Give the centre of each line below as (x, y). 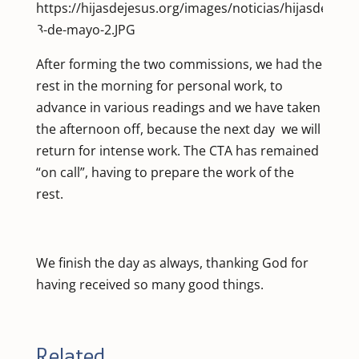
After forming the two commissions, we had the (179, 64)
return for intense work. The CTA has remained (177, 150)
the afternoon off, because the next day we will (178, 129)
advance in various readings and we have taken (178, 107)
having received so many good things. (149, 284)
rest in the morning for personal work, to (159, 85)
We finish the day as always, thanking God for (172, 262)
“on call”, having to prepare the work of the (165, 172)
